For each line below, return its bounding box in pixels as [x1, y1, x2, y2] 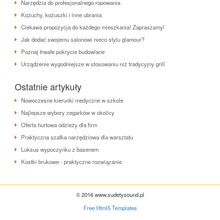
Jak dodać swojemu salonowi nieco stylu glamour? [21, 35, 144, 43]
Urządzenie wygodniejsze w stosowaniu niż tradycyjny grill [21, 59, 165, 68]
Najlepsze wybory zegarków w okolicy [21, 108, 114, 116]
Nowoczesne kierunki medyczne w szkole [21, 96, 123, 104]
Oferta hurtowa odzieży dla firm [21, 120, 97, 129]
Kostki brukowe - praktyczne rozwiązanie [21, 157, 122, 165]
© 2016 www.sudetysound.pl [76, 190, 144, 198]
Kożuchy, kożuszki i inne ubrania [21, 10, 102, 19]
